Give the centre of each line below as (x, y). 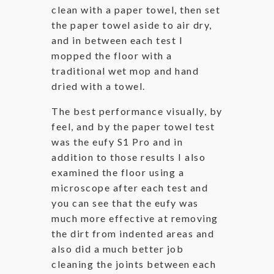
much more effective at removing (135, 218)
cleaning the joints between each (134, 264)
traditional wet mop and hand (125, 70)
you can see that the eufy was (125, 202)
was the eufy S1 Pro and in (117, 141)
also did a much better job (117, 248)
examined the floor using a (118, 172)
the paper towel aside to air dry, (132, 24)
